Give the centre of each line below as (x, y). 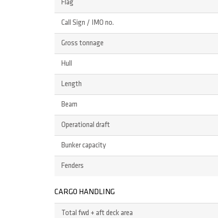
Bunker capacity (83, 146)
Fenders (72, 166)
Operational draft (85, 126)
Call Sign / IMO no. (87, 23)
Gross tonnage (82, 44)
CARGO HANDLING (85, 192)
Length (71, 85)
